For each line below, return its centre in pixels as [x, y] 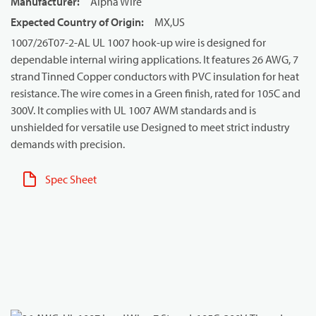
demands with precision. [68, 144]
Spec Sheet [71, 179]
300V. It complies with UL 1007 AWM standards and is [133, 110]
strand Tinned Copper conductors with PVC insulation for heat [155, 76]
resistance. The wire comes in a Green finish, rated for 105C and [156, 93]
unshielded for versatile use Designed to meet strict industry [150, 127]
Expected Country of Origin [76, 22]
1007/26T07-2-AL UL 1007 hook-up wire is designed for [138, 42]
